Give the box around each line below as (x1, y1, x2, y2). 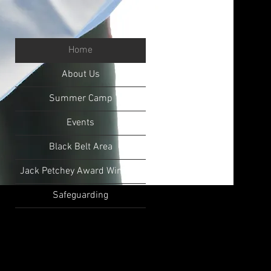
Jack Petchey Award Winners (20, 165, 141, 177)
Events (67, 117, 94, 129)
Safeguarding (53, 189, 108, 201)
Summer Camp (48, 93, 113, 105)
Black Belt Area (48, 141, 113, 153)
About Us (61, 68, 100, 80)
